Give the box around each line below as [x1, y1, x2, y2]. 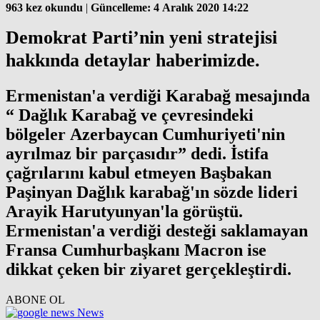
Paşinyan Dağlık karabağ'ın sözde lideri [6, 183, 298, 202]
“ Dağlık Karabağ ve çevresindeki [6, 106, 254, 125]
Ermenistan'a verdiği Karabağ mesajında [6, 86, 310, 106]
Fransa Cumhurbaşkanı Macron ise [6, 241, 266, 260]
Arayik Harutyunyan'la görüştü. [6, 202, 243, 221]
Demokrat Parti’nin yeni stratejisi [6, 27, 277, 49]
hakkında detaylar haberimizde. [6, 50, 260, 71]
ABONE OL [6, 294, 65, 306]
